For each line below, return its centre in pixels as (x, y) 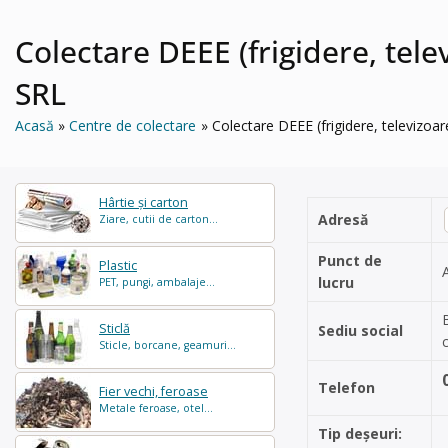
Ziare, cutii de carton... (158, 219)
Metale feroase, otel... (156, 408)
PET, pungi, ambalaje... (157, 282)
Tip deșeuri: (360, 433)
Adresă (343, 219)
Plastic (118, 265)
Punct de (350, 260)
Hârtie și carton (143, 202)
